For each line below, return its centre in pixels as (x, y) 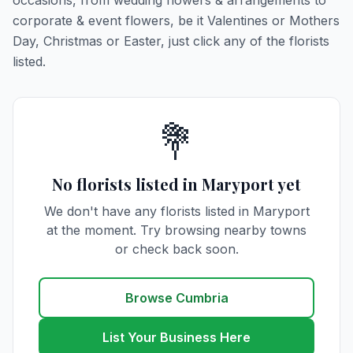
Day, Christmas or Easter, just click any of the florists (171, 41)
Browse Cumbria (176, 298)
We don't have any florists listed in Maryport (176, 211)
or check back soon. (176, 249)
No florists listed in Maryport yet (176, 184)
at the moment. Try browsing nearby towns (176, 230)
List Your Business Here (176, 337)
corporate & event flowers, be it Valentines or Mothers (176, 20)
